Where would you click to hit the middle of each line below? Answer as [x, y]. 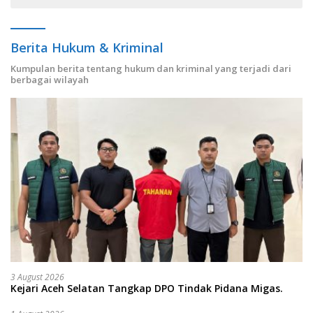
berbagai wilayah [50, 80]
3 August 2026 [37, 277]
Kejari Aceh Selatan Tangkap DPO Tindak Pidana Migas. [148, 289]
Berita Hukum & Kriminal [87, 48]
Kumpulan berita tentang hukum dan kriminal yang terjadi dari [151, 69]
